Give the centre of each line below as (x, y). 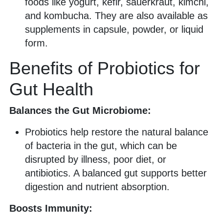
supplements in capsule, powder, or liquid (114, 30)
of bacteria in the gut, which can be (101, 146)
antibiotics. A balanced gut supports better (116, 173)
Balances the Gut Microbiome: (80, 111)
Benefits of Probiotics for (105, 68)
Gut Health (51, 89)
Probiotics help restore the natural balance (117, 132)
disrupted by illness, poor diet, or (96, 160)
